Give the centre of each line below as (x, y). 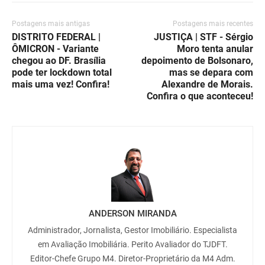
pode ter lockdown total (62, 73)
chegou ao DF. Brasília (59, 61)
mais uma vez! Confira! (61, 85)
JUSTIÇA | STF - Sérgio (203, 37)
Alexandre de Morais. (207, 85)
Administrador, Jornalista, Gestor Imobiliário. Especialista (132, 230)
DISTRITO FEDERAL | (56, 37)
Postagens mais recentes (213, 24)
